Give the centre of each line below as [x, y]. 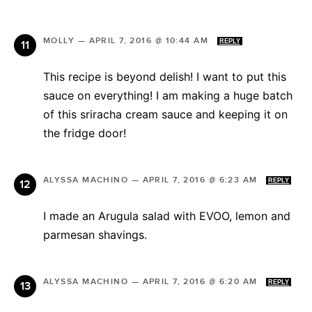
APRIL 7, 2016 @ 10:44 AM [150, 40]
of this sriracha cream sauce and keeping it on [165, 114]
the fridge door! [85, 133]
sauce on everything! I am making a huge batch [168, 95]
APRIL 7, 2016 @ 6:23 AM [202, 180]
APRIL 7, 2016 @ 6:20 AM [202, 281]
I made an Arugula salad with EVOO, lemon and [167, 216]
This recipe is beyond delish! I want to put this [165, 76]
